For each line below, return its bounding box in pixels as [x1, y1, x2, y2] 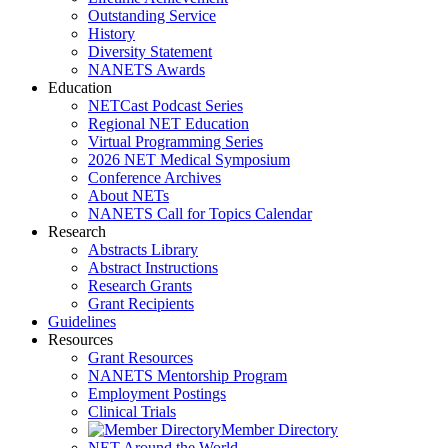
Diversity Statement [88, 42, 212, 60]
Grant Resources [88, 348, 193, 366]
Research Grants [88, 276, 192, 294]
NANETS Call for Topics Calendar [88, 204, 312, 222]
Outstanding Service [88, 6, 216, 24]
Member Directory [221, 420, 338, 438]
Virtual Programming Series [88, 132, 263, 150]
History [88, 24, 135, 42]
